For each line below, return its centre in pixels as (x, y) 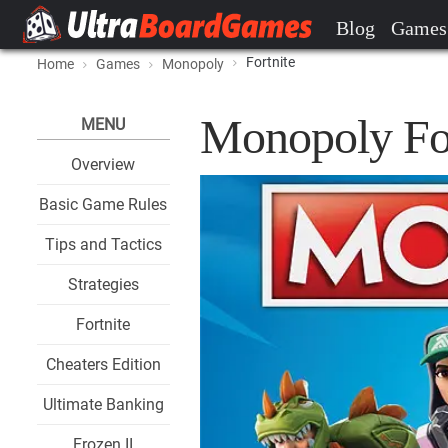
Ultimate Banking (103, 404)
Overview (103, 164)
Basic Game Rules (103, 204)
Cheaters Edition (103, 364)
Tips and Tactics (103, 244)
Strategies (103, 284)
